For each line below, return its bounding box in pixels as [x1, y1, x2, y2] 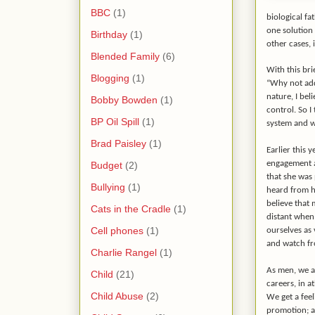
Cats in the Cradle [91, 202, 171, 214]
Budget [91, 159, 122, 171]
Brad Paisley [91, 137, 146, 149]
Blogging [91, 72, 129, 84]
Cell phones [91, 224, 143, 236]
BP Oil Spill [91, 115, 139, 127]
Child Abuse [91, 290, 143, 302]
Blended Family [91, 50, 160, 62]
